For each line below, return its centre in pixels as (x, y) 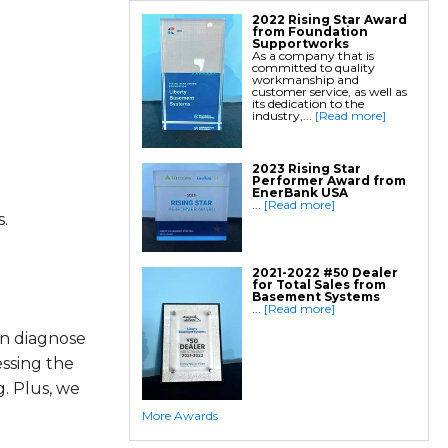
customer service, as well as (329, 92)
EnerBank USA (299, 192)
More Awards (179, 416)
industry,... (283, 116)
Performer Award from (328, 180)
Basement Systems (315, 296)
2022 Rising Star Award (329, 20)
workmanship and (305, 80)
